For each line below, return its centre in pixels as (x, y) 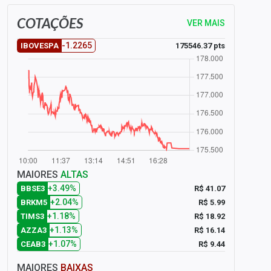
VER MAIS (206, 23)
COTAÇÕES (50, 23)
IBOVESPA (40, 46)
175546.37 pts (200, 45)
